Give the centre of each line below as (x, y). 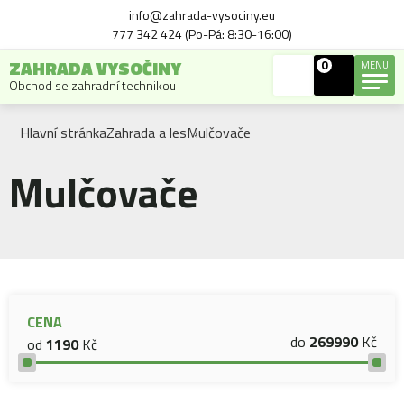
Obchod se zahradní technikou (92, 85)
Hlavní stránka (63, 133)
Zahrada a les (147, 133)
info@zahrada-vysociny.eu (202, 15)
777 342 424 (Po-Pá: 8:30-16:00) (202, 34)
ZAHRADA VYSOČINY (95, 68)
